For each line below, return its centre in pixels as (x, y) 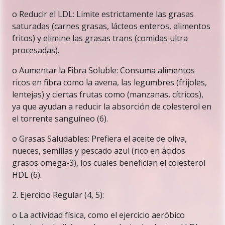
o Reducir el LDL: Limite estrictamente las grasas (103, 14)
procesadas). (36, 50)
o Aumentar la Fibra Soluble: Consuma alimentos (103, 70)
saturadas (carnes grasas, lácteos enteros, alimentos (111, 26)
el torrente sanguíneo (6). (60, 119)
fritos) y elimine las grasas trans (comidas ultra (100, 38)
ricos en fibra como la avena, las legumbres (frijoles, (109, 82)
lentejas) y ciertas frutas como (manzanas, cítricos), (108, 94)
